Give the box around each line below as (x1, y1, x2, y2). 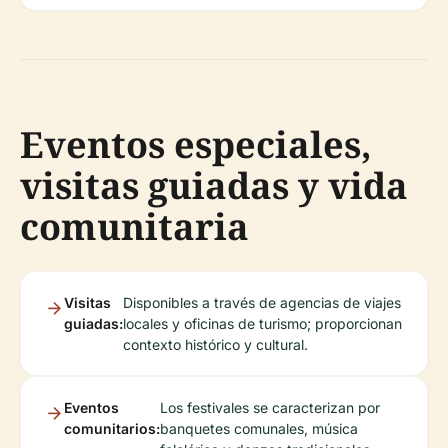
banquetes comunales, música (160, 420, 358, 437)
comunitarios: (64, 420, 160, 437)
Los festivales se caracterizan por (160, 399, 380, 416)
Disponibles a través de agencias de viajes (123, 294, 401, 311)
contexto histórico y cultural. (123, 336, 308, 353)
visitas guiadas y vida (20, 161, 408, 210)
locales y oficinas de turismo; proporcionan (123, 315, 402, 332)
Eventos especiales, (20, 120, 372, 169)
